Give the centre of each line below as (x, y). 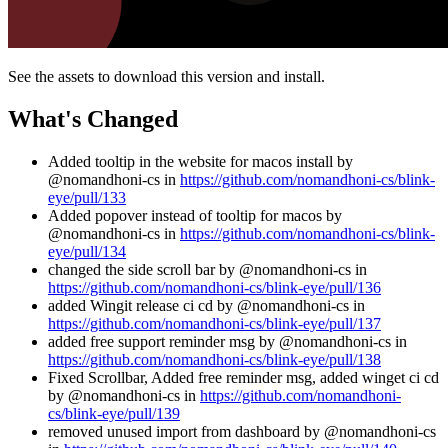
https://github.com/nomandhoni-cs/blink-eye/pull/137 (214, 323)
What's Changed (93, 118)
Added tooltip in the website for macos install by (200, 161)
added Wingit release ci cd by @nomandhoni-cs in (206, 305)
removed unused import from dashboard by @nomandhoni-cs (242, 431)
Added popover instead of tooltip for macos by (195, 215)
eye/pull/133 (87, 197)
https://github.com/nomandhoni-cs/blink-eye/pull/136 (214, 287)
